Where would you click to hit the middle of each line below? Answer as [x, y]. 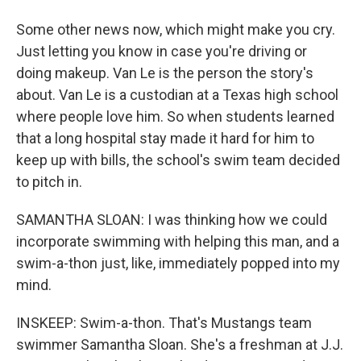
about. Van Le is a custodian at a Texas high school [177, 95]
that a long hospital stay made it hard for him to [165, 138]
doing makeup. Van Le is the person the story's [165, 73]
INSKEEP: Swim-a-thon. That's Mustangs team [164, 323]
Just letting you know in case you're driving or [162, 51]
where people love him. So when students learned [175, 116]
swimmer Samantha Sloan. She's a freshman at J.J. [180, 344]
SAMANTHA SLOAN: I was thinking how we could [172, 220]
